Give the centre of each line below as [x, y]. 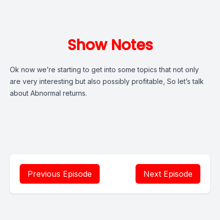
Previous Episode [60, 174]
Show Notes [110, 45]
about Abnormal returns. [48, 93]
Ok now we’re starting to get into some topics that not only [104, 69]
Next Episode [168, 174]
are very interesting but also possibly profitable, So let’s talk [107, 81]
